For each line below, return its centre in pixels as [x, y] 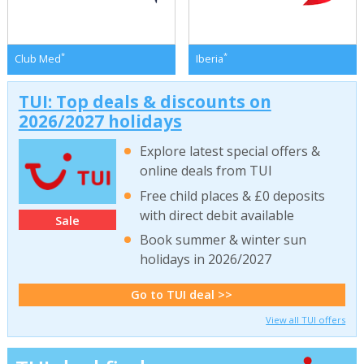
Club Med [37, 58]
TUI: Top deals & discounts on [145, 102]
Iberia [209, 58]
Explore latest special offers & [230, 152]
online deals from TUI [206, 171]
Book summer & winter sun [223, 239]
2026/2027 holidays [100, 121]
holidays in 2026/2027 [206, 259]
